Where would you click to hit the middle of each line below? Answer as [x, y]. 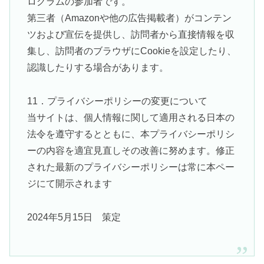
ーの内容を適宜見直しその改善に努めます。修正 [131, 151]
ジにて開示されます [69, 184]
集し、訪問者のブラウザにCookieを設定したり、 [131, 51]
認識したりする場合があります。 [98, 68]
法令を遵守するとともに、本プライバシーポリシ [131, 134]
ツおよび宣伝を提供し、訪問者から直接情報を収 [131, 35]
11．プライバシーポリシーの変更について [117, 101]
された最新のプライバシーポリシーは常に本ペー [131, 167]
